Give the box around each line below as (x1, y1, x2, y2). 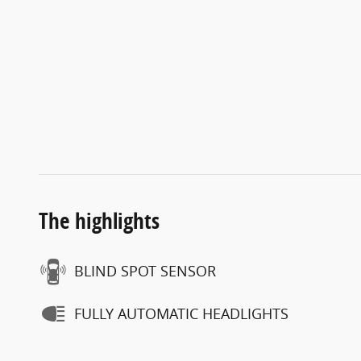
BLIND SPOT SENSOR (74, 261, 216, 280)
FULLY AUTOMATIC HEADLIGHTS (74, 304, 288, 323)
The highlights (39, 205, 160, 235)
